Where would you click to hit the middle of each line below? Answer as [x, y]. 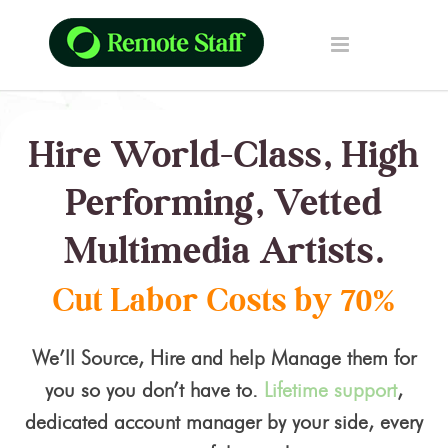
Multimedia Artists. [224, 250]
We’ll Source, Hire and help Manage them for [224, 358]
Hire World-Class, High [224, 154]
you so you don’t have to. [154, 390]
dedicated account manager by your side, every [224, 422]
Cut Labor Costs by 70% [224, 300]
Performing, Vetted [224, 202]
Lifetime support [330, 390]
